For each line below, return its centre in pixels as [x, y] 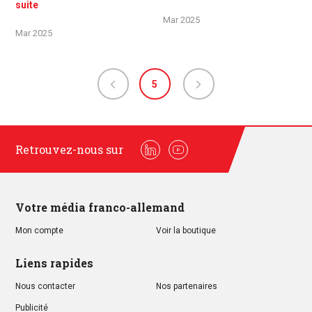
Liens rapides [54, 263]
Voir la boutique [186, 231]
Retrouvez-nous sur [69, 149]
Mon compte [39, 231]
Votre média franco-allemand [100, 207]
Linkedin [168, 157]
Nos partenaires [187, 286]
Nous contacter [45, 286]
